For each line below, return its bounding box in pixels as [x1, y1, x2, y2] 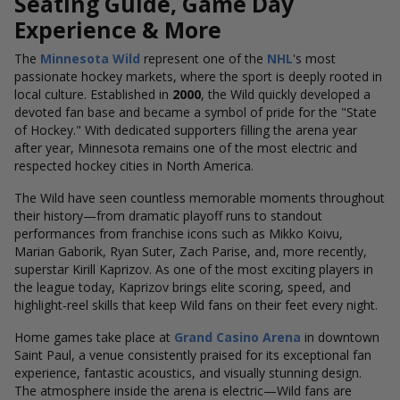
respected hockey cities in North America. [14, 157, 254, 174]
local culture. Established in [14, 86, 172, 103]
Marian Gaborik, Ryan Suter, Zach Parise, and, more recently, [14, 243, 367, 260]
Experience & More [14, 15, 221, 45]
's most [293, 50, 336, 67]
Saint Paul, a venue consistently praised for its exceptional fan [14, 346, 371, 363]
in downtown [301, 329, 379, 346]
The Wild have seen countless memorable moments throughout [14, 189, 385, 206]
